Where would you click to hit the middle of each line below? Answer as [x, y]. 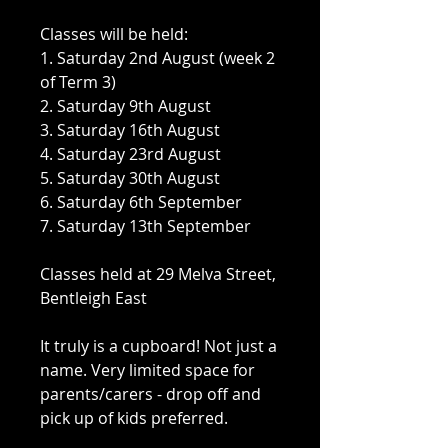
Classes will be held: [114, 34]
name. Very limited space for [147, 370]
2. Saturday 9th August [125, 106]
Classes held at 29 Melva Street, [158, 274]
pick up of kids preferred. [134, 418]
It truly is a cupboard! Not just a [158, 346]
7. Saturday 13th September [145, 226]
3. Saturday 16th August [130, 130]
